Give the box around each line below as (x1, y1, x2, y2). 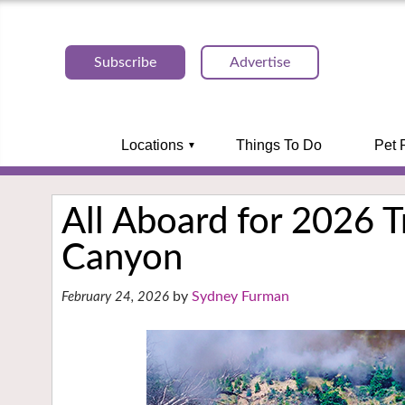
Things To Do (235, 137, 322, 153)
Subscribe (94, 55, 156, 70)
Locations (120, 137, 184, 153)
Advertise (230, 55, 290, 70)
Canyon (61, 240, 183, 277)
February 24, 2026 (61, 290, 169, 304)
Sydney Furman (192, 289, 289, 304)
